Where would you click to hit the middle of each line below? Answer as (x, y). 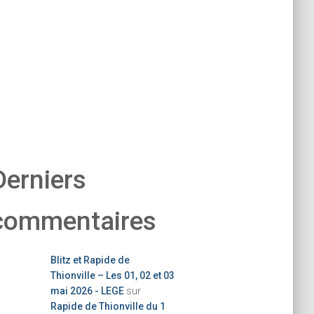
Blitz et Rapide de (90, 260)
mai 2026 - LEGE (87, 291)
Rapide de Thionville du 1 (108, 306)
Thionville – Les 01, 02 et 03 (112, 275)
